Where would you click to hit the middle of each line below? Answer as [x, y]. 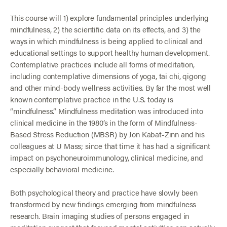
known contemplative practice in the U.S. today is [92, 99]
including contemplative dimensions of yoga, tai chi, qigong [108, 75]
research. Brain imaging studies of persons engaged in [100, 216]
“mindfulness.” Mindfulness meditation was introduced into [107, 110]
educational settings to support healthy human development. [110, 52]
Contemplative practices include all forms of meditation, [102, 64]
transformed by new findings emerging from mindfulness [103, 204]
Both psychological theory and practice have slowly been [104, 193]
